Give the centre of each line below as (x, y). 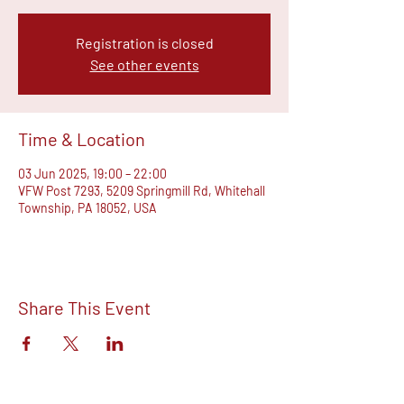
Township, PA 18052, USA (87, 207)
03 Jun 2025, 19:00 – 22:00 (92, 173)
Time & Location (82, 138)
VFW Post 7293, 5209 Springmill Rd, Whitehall (142, 190)
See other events (144, 64)
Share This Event (84, 307)
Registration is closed (144, 42)
